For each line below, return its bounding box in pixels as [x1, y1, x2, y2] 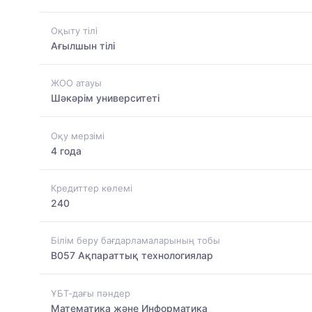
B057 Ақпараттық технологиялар [51, 249, 213, 262]
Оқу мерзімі [51, 130, 104, 141]
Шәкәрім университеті [51, 92, 159, 104]
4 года [51, 144, 81, 157]
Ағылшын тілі [51, 39, 115, 52]
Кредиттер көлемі [51, 182, 132, 194]
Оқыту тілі [51, 24, 97, 36]
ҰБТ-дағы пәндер [51, 287, 130, 299]
